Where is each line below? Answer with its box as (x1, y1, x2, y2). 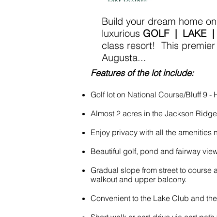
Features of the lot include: (91, 67, 194, 78)
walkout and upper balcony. (91, 174, 186, 184)
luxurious (102, 27, 143, 39)
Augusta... (102, 51, 146, 63)
